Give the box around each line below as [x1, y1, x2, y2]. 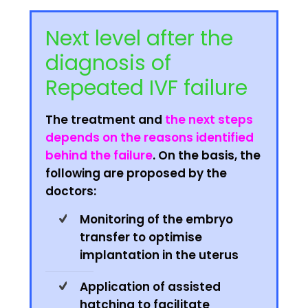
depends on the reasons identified [45, 129, 254, 146]
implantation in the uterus [80, 247, 239, 264]
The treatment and [45, 111, 165, 129]
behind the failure [45, 147, 153, 164]
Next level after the [45, 24, 233, 54]
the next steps [165, 111, 253, 129]
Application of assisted [80, 278, 221, 296]
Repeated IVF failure [45, 74, 247, 103]
